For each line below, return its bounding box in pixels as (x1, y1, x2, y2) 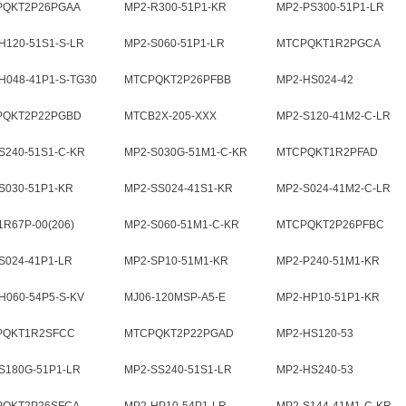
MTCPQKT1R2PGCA (276, 37, 381, 50)
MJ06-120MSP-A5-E (124, 291, 226, 304)
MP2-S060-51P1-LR (124, 37, 225, 50)
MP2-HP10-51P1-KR (276, 291, 380, 304)
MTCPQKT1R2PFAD (276, 146, 378, 159)
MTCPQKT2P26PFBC (276, 218, 384, 231)
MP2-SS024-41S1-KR (124, 182, 233, 195)
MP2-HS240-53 (276, 363, 353, 376)
